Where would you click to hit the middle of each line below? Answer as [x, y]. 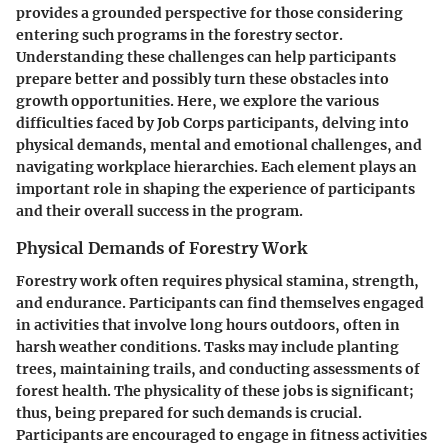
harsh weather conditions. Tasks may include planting [207, 346]
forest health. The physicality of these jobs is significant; [215, 390]
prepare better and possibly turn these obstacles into [202, 79]
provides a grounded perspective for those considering [209, 13]
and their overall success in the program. [159, 211]
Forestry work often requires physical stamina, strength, [217, 280]
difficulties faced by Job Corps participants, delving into [212, 123]
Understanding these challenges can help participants [206, 57]
